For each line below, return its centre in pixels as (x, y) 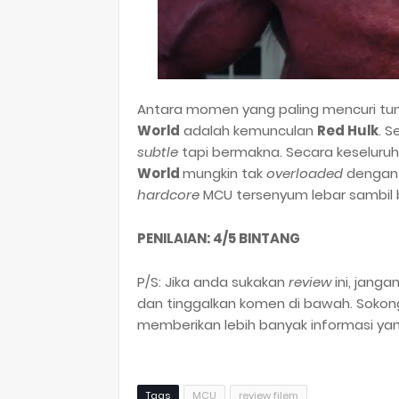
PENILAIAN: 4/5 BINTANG (219, 238)
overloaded (306, 173)
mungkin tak (224, 173)
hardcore (170, 194)
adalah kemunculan (248, 130)
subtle (159, 151)
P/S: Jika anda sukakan (213, 281)
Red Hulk (348, 130)
